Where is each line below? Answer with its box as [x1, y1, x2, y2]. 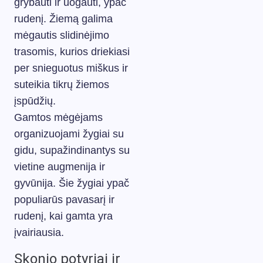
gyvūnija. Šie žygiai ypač [14, 177, 129, 189]
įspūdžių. [14, 95, 56, 107]
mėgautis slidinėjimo [14, 29, 109, 41]
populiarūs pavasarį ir [14, 193, 114, 205]
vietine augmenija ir [14, 160, 105, 173]
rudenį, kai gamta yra [14, 210, 113, 222]
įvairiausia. [14, 226, 64, 238]
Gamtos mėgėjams [14, 111, 103, 123]
